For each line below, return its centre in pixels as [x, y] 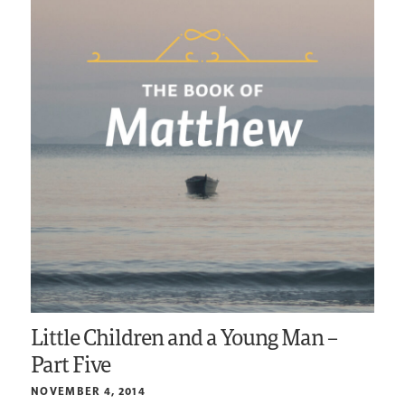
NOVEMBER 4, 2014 [88, 391]
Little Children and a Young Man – [184, 337]
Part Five [71, 364]
